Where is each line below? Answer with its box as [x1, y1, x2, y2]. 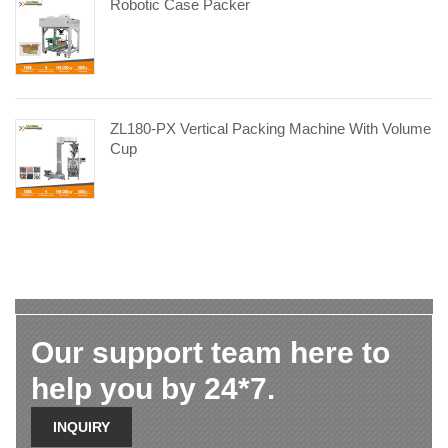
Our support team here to [31, 336, 390, 370]
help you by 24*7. [31, 372, 275, 406]
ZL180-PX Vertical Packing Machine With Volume [110, 120, 431, 138]
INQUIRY [53, 419, 110, 436]
